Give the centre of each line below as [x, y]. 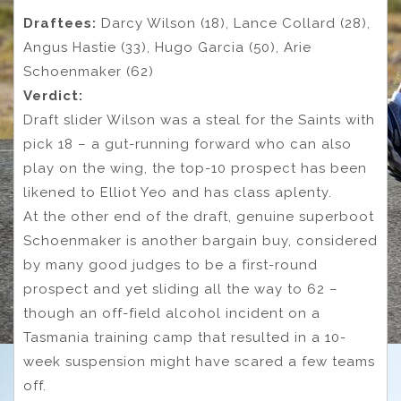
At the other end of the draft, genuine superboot [199, 217]
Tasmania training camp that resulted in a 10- [185, 338]
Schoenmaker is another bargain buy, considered [200, 241]
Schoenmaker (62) [89, 72]
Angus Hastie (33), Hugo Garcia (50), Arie [167, 48]
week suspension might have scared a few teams [199, 362]
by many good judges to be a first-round [171, 265]
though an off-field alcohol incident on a [172, 314]
